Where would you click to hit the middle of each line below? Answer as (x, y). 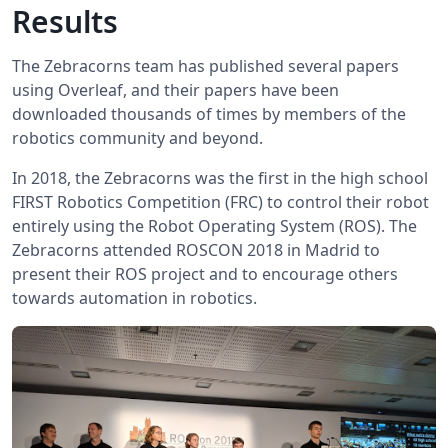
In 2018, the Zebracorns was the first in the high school (220, 178)
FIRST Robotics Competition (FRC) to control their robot (220, 202)
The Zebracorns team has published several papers (205, 66)
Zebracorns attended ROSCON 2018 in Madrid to (196, 250)
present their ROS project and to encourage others (205, 274)
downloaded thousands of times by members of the (209, 114)
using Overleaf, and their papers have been (175, 90)
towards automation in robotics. (134, 298)
